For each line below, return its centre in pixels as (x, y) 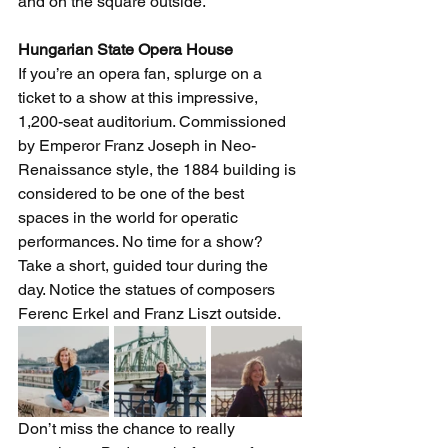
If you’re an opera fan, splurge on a (142, 74)
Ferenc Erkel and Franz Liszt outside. (151, 314)
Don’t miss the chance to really (128, 429)
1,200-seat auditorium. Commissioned (154, 122)
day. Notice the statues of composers (148, 290)
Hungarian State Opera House (127, 50)
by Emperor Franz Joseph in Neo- (137, 146)
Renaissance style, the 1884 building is (159, 170)
